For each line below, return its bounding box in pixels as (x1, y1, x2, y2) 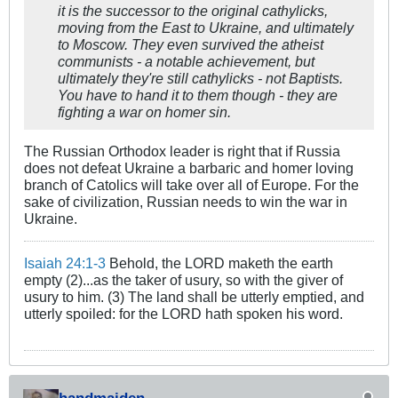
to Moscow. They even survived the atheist (58, 36, 323, 52)
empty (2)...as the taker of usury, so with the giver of (24, 271, 343, 288)
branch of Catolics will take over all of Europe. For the (24, 176, 359, 193)
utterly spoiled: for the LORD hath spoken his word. (24, 305, 343, 322)
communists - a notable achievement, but (58, 52, 314, 69)
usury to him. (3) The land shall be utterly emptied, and (24, 288, 364, 305)
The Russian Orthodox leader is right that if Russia (24, 142, 340, 159)
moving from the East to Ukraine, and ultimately (58, 19, 354, 36)
